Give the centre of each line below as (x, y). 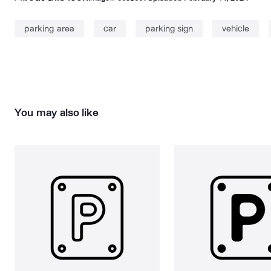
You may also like (57, 113)
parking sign (169, 28)
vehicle (236, 28)
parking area (49, 28)
